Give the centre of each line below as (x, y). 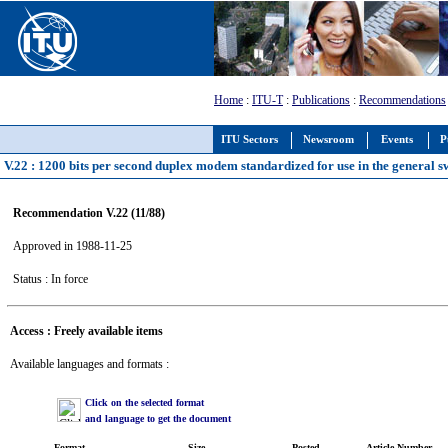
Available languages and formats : (89, 363)
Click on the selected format (144, 402)
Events (397, 139)
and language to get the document (157, 418)
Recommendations (402, 100)
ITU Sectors (249, 139)
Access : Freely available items (86, 330)
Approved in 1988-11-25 (72, 245)
